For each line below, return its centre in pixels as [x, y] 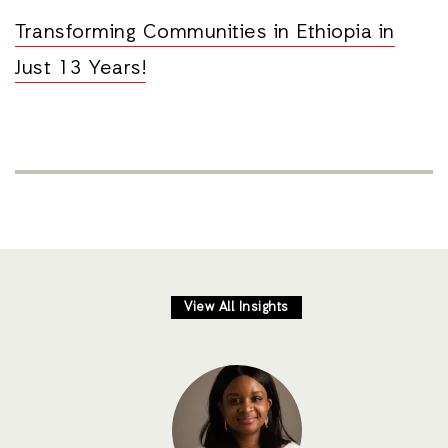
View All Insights [236, 307]
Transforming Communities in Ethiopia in [205, 33]
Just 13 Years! [80, 69]
